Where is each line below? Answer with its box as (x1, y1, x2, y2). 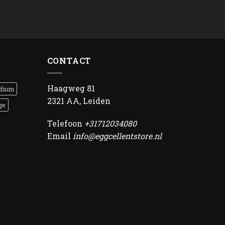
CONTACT (47, 55, 91, 66)
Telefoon (47, 118, 84, 129)
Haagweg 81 (47, 82, 95, 93)
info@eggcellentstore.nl (72, 131, 162, 142)
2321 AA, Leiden (47, 95, 110, 106)
